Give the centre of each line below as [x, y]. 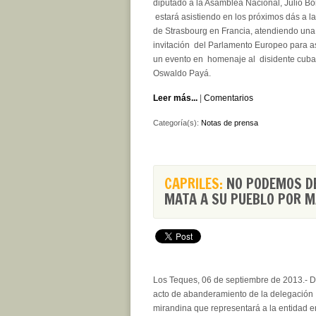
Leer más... [175, 98]
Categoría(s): [177, 123]
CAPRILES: [194, 184]
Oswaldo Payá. [184, 73]
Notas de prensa [230, 123]
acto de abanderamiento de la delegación [233, 294]
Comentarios [229, 98]
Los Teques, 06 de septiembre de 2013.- [231, 280]
